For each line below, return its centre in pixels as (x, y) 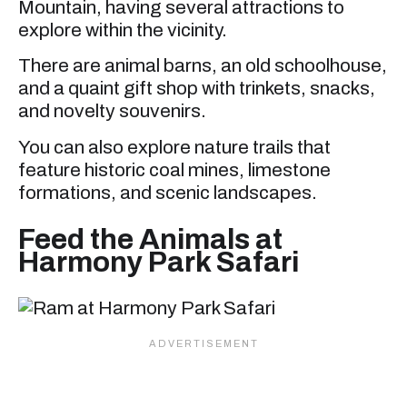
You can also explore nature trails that (174, 147)
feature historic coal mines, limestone (174, 169)
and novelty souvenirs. (112, 111)
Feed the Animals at (150, 239)
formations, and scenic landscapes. (168, 192)
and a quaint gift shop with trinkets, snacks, (197, 89)
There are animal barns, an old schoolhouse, (203, 66)
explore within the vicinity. (123, 30)
